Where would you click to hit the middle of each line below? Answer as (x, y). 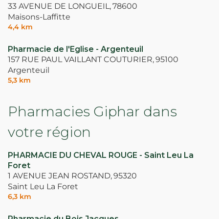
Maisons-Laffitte (39, 17)
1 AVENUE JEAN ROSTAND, (60, 175)
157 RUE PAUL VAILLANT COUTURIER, (81, 59)
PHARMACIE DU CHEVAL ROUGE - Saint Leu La (101, 155)
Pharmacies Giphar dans (92, 111)
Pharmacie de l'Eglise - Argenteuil (76, 49)
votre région (49, 132)
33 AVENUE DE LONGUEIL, (59, 6)
